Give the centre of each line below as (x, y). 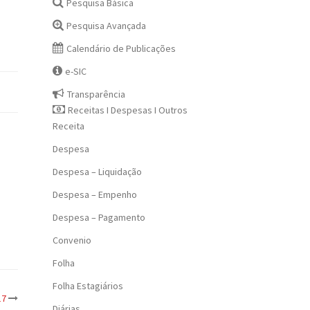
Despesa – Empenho (95, 194)
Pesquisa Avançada (107, 26)
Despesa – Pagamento (99, 217)
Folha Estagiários (88, 286)
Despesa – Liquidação (97, 172)
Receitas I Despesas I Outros (128, 110)
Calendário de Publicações (121, 48)
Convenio (72, 240)
